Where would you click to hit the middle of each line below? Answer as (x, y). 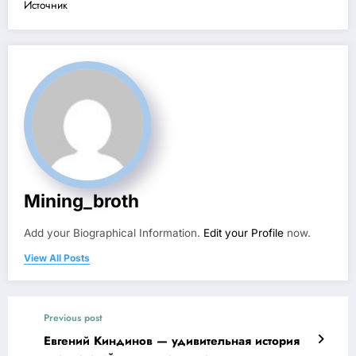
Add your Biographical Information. (114, 232)
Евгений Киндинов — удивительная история (172, 341)
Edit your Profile (244, 232)
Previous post (73, 317)
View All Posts (57, 257)
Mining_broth (81, 200)
